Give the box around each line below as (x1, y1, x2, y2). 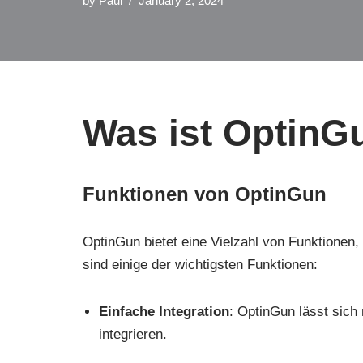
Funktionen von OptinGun (83, 183, 327, 206)
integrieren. (99, 327, 167, 343)
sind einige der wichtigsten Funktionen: (83, 257, 318, 273)
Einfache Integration (99, 304, 229, 320)
